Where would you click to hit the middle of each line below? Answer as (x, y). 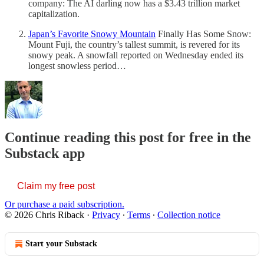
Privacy (106, 215)
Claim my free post (56, 186)
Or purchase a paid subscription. (65, 204)
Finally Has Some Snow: (203, 34)
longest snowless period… (77, 65)
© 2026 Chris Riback (44, 215)
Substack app (45, 154)
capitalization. (54, 14)
